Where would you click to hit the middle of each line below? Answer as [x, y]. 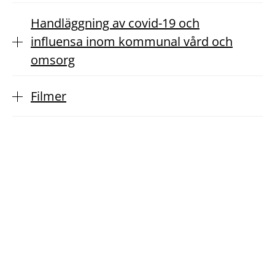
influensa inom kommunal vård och [132, 41]
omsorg [53, 60]
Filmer [48, 96]
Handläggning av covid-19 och [115, 23]
